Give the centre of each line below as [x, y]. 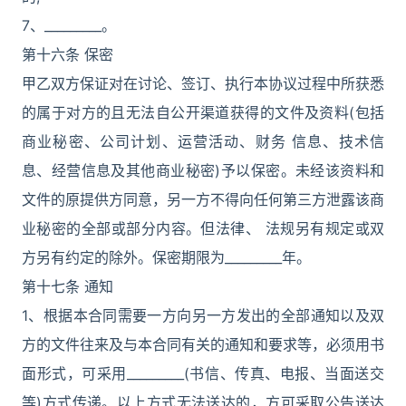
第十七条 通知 [68, 286]
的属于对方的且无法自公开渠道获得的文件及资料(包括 [203, 112]
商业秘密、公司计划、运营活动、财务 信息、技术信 [203, 141]
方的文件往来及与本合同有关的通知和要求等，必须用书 [203, 344]
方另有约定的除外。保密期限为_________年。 [166, 257]
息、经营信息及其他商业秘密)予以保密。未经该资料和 [203, 170]
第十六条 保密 [68, 54]
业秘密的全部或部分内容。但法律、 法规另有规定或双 [203, 228]
